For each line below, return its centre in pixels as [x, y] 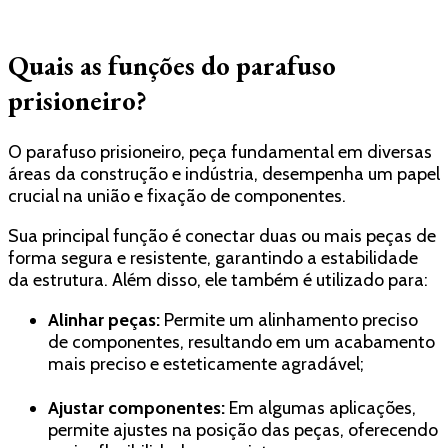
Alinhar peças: [104, 319]
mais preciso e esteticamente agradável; [206, 363]
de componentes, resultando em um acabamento [241, 341]
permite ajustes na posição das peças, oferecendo [243, 429]
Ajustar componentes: [136, 407]
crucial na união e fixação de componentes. [179, 195]
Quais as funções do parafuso [172, 66]
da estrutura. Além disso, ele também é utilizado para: [218, 279]
